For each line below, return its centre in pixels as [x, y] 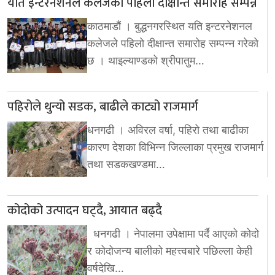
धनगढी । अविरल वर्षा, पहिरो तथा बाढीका [168, 130]
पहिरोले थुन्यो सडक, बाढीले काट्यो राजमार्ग [103, 107]
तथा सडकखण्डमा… [126, 165]
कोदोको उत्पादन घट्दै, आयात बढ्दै [85, 211]
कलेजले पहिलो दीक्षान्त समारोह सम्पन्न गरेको [173, 44]
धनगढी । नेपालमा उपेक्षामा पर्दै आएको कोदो [173, 234]
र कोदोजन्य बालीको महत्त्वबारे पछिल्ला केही [170, 251]
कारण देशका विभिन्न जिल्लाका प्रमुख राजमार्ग [175, 147]
